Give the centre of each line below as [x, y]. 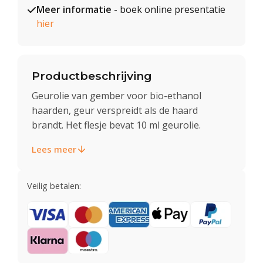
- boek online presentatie [168, 9]
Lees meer [54, 149]
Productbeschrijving [92, 76]
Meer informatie [74, 9]
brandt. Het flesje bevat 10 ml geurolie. [116, 125]
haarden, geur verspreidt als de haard [115, 110]
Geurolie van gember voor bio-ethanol [117, 95]
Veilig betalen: [54, 186]
